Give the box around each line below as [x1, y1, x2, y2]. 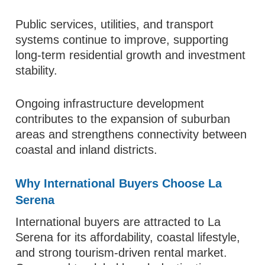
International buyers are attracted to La [15, 215, 221, 228]
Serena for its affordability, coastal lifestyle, [15, 231, 241, 244]
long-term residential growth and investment [15, 49, 246, 62]
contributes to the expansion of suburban [15, 112, 231, 125]
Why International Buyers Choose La [15, 177, 222, 190]
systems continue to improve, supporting [15, 33, 229, 46]
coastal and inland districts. [15, 143, 158, 156]
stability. [15, 64, 58, 77]
